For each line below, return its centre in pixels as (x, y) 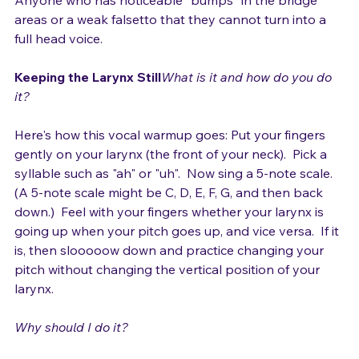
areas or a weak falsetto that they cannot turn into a (172, 37)
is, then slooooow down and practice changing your (171, 268)
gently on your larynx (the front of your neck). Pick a (172, 171)
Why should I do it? (71, 345)
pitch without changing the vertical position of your (169, 287)
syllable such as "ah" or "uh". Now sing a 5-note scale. (177, 191)
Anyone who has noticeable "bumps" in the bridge (167, 18)
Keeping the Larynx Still (88, 95)
